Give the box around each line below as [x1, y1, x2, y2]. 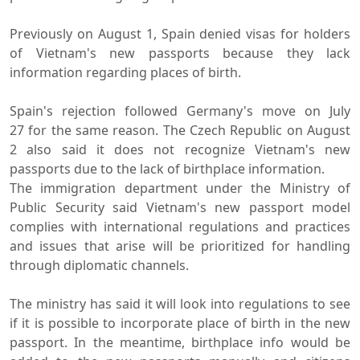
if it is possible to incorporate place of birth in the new [10, 313, 350, 332]
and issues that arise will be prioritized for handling [10, 236, 350, 255]
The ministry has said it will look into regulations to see [10, 294, 350, 313]
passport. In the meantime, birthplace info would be [10, 333, 350, 351]
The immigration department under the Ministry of [10, 178, 350, 197]
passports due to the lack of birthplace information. [10, 159, 325, 178]
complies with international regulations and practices [10, 217, 350, 235]
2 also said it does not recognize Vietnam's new [10, 140, 350, 158]
